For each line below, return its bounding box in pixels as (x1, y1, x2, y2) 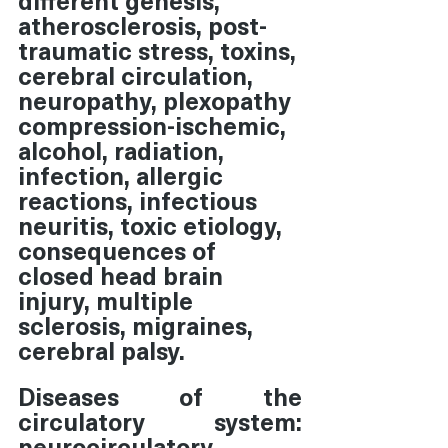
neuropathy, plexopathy (18, 81, 297, 118)
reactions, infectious (18, 181, 263, 218)
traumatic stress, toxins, (18, 31, 302, 68)
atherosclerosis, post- (18, 6, 267, 43)
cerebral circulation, (18, 56, 259, 93)
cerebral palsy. (18, 331, 185, 368)
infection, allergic (18, 156, 229, 193)
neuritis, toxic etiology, (18, 206, 288, 243)
